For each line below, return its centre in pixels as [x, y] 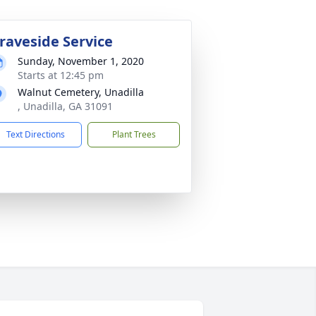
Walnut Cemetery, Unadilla [81, 92]
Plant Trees [134, 134]
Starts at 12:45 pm [61, 75]
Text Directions [36, 134]
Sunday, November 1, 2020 [81, 61]
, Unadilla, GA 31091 [65, 106]
